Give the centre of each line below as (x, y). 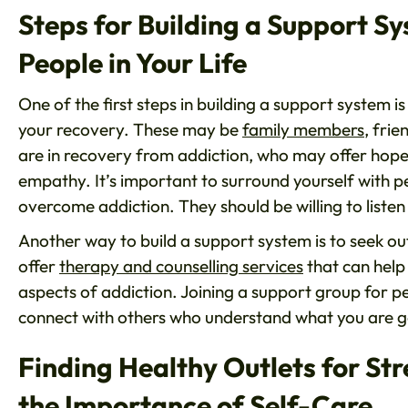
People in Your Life (133, 63)
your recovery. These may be (130, 130)
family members (303, 130)
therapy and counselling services (181, 266)
